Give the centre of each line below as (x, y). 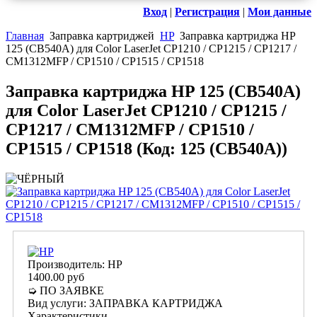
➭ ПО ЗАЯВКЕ (66, 291)
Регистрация (207, 12)
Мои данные (279, 12)
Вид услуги (56, 304)
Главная (25, 36)
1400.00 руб (56, 277)
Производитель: (68, 265)
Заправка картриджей (102, 36)
